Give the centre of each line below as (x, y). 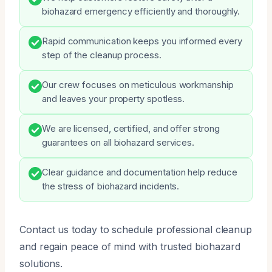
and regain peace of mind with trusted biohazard (130, 246)
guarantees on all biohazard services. (118, 142)
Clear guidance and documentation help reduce (140, 172)
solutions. (41, 263)
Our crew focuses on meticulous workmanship (138, 85)
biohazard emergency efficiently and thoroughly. (141, 11)
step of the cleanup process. (102, 55)
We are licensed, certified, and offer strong (131, 128)
